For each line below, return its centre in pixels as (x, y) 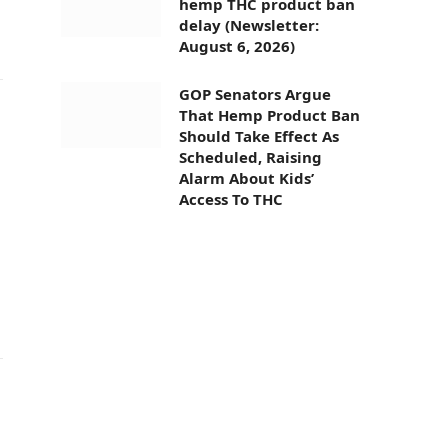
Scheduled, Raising (250, 156)
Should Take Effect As (259, 135)
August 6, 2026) (237, 45)
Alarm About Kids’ (246, 177)
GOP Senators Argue (255, 93)
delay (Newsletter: (249, 24)
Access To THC (231, 198)
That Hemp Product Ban (269, 114)
